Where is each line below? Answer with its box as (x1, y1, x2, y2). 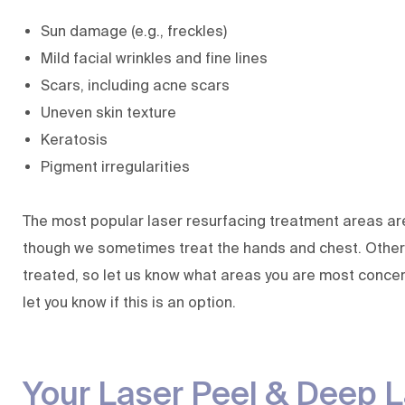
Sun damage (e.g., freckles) (41, 23, 227, 40)
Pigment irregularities (41, 158, 190, 175)
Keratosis (41, 131, 108, 148)
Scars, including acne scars (41, 77, 230, 94)
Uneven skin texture (41, 104, 176, 121)
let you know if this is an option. (23, 294, 236, 311)
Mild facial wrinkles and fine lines (41, 50, 268, 67)
